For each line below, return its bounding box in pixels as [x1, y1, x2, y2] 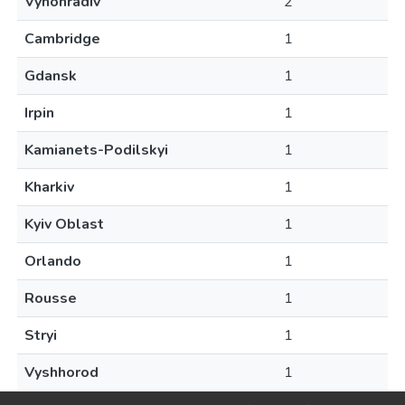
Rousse [24, 288, 77, 308]
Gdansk [24, 66, 77, 86]
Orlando [24, 251, 81, 271]
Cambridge [24, 29, 100, 49]
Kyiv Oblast [24, 214, 104, 234]
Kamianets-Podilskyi [24, 140, 168, 160]
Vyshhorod [24, 363, 99, 382]
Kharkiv [24, 177, 74, 197]
